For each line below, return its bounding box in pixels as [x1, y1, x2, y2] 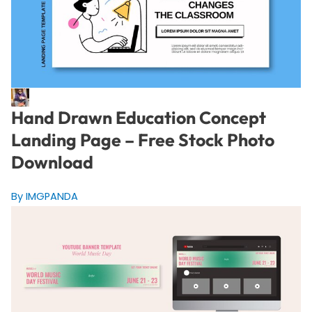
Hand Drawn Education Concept [10, 106, 266, 129]
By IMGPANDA [10, 189, 78, 203]
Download [10, 150, 93, 173]
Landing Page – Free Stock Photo [10, 128, 274, 151]
